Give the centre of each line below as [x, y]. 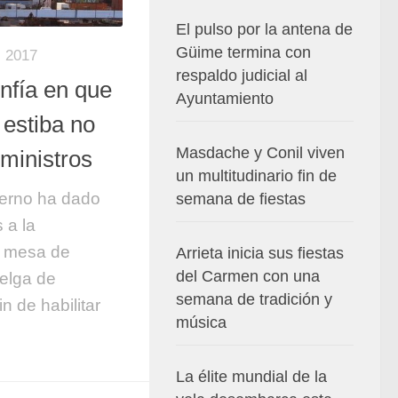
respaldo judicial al [242, 76]
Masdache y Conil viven [260, 153]
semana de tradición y [254, 299]
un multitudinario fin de [256, 176]
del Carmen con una [248, 276]
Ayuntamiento [225, 99]
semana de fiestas [241, 199]
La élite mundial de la [251, 377]
